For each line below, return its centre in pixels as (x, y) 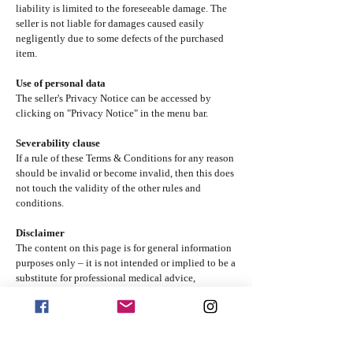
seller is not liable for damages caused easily (110, 23)
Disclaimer (40, 232)
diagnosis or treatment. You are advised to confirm (123, 292)
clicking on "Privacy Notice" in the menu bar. (112, 113)
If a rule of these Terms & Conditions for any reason (125, 158)
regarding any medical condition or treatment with (123, 337)
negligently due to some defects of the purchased (120, 38)
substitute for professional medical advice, (106, 277)
